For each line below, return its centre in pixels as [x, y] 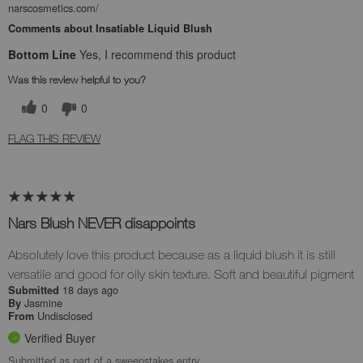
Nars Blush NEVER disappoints [102, 223]
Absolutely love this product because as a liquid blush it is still [172, 255]
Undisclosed [65, 316]
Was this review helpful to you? [77, 79]
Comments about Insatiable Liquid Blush [110, 28]
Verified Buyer [60, 338]
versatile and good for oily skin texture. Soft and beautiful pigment [181, 274]
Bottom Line [42, 54]
